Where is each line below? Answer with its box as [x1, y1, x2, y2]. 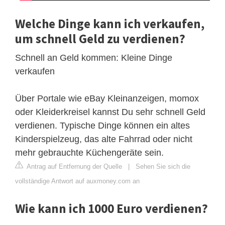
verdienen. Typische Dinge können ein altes [15, 120, 190, 131]
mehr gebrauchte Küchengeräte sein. [15, 147, 164, 158]
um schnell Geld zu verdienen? [15, 30, 185, 47]
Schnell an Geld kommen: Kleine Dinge [15, 52, 172, 63]
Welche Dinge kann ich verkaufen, [15, 15, 204, 32]
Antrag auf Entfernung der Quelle [25, 162, 122, 170]
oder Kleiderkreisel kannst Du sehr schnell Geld [15, 106, 205, 117]
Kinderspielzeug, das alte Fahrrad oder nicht [15, 134, 192, 144]
